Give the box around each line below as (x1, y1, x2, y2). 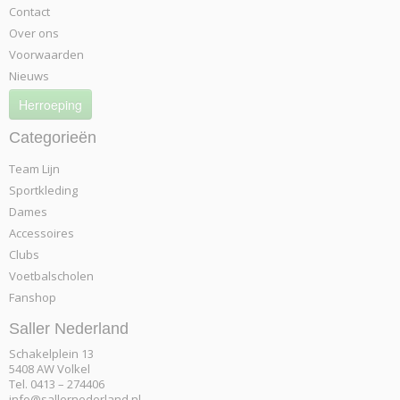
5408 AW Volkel (9, 361, 90, 377)
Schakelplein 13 (9, 346, 94, 362)
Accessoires (9, 225, 74, 241)
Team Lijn (9, 161, 60, 177)
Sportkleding (9, 182, 78, 198)
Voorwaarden (9, 46, 84, 62)
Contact (9, 4, 50, 20)
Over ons (9, 25, 59, 41)
